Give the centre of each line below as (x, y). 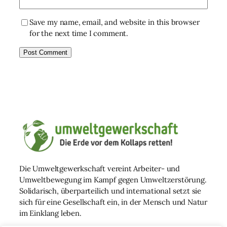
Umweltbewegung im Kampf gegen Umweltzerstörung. (113, 179)
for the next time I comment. (79, 33)
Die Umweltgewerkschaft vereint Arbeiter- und (100, 168)
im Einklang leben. (50, 213)
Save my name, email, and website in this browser (115, 22)
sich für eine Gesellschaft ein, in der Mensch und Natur (113, 202)
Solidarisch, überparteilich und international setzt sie (110, 191)
